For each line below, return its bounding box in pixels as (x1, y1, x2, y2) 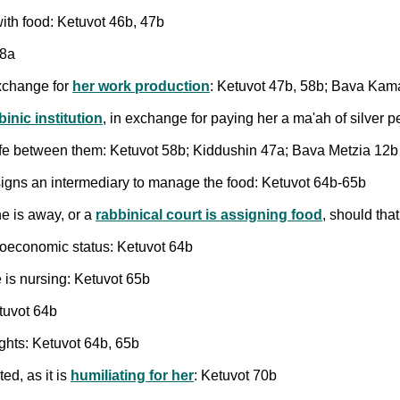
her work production (72, 78, 210, 94)
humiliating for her (71, 367, 194, 383)
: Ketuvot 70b (194, 367, 277, 383)
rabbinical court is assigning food (96, 206, 322, 222)
